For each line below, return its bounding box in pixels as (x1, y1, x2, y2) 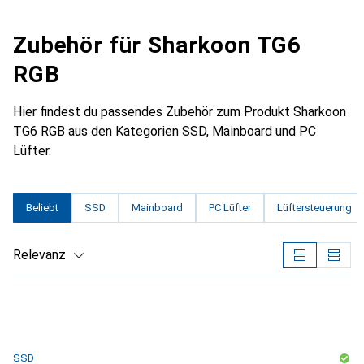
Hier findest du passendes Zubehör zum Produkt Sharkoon (13, 104, 346, 119)
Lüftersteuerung (277, 201, 352, 214)
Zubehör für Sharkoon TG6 (13, 32, 302, 58)
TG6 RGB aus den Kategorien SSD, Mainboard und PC (13, 123, 316, 139)
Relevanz (13, 247, 66, 262)
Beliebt (26, 201, 58, 214)
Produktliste (13, 277, 85, 292)
